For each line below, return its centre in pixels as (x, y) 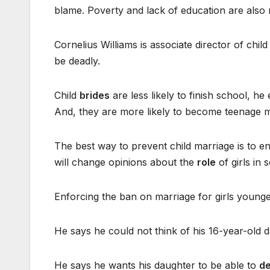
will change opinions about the (126, 162)
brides (95, 96)
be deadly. (77, 61)
